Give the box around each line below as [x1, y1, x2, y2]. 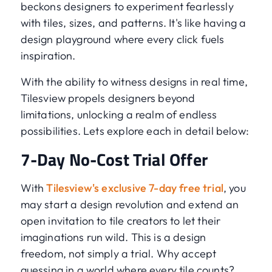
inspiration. [20, 49, 78, 63]
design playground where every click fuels [20, 32, 225, 47]
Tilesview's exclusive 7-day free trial [46, 181, 223, 195]
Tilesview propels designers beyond [20, 91, 195, 106]
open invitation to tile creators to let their [20, 214, 221, 228]
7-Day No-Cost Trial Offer [20, 146, 208, 173]
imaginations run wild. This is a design [20, 230, 206, 245]
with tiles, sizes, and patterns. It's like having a [20, 16, 246, 30]
